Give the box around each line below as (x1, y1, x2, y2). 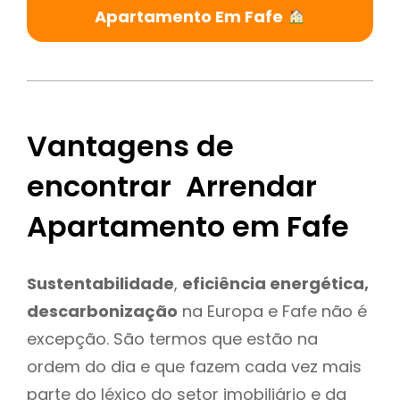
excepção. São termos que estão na (27, 327, 318, 350)
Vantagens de (27, 126, 234, 167)
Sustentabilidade (27, 271, 174, 295)
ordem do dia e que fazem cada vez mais (27, 354, 362, 378)
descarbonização (27, 299, 178, 322)
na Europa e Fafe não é (178, 299, 367, 322)
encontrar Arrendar (27, 166, 317, 207)
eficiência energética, (182, 271, 369, 295)
